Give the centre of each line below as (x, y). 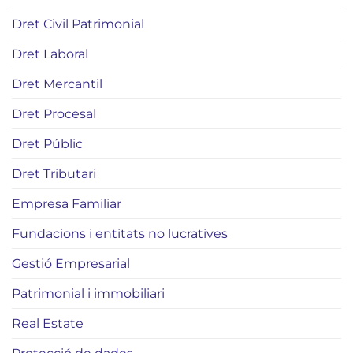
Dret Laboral (50, 54)
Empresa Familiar (67, 203)
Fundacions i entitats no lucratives (120, 233)
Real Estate (48, 323)
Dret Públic (47, 143)
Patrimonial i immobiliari (88, 293)
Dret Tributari (54, 173)
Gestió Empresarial (71, 263)
